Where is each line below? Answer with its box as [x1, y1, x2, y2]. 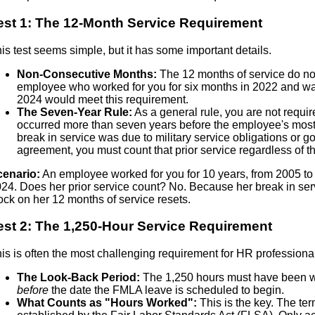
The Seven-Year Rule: [17, 105, 132, 118]
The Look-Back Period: [17, 271, 140, 284]
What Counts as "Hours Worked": [17, 297, 197, 309]
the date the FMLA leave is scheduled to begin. [49, 284, 284, 297]
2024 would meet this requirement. [17, 93, 188, 105]
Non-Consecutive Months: [17, 67, 157, 80]
